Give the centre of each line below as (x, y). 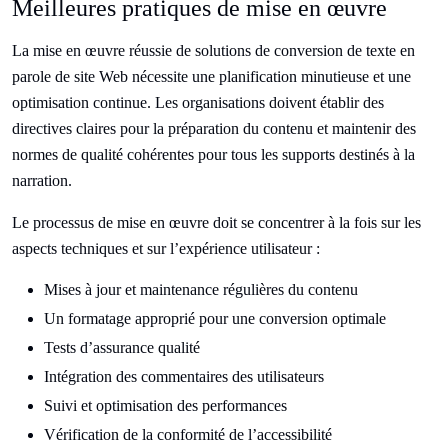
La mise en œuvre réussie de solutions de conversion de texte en (213, 51)
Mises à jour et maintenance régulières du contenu (201, 290)
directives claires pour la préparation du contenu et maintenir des (214, 129)
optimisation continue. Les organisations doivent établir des (198, 103)
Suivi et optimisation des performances (165, 406)
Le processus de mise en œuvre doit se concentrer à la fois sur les (216, 223)
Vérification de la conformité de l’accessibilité (188, 435)
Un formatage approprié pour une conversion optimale (215, 319)
